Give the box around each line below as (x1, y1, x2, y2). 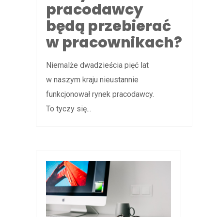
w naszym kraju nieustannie (46, 75, 139, 85)
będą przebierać (46, 16, 171, 37)
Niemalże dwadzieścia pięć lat (46, 61, 149, 70)
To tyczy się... (46, 104, 91, 114)
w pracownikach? (46, 32, 182, 53)
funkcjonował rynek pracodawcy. (46, 90, 154, 99)
